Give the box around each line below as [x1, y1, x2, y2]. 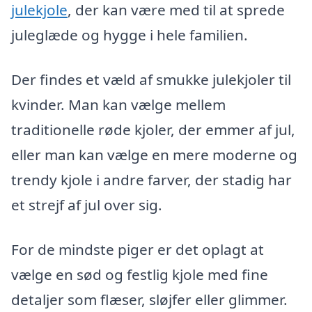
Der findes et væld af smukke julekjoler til [11, 70, 291, 90]
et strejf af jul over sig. [11, 195, 162, 215]
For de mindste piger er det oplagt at [11, 239, 264, 259]
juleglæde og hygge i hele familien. [11, 25, 248, 45]
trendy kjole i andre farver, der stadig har [11, 170, 292, 190]
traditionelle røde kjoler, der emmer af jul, [11, 120, 295, 140]
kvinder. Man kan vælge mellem [11, 95, 226, 115]
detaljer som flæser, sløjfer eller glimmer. [11, 289, 288, 309]
